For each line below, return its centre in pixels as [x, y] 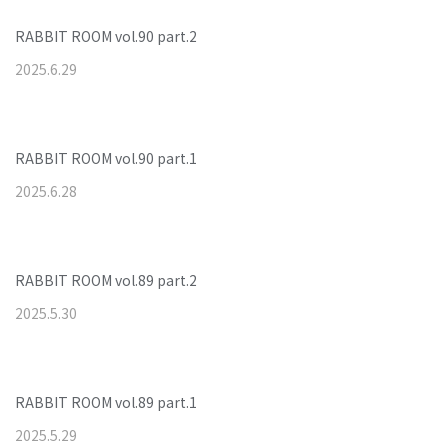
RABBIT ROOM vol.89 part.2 [106, 280]
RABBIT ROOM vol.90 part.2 [106, 36]
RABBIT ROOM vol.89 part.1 [106, 402]
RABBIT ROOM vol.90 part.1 [106, 158]
